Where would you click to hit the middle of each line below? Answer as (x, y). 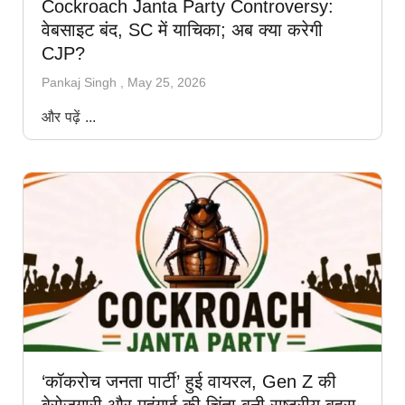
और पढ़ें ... (69, 118)
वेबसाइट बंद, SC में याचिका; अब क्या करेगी (182, 30)
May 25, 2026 (167, 83)
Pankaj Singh (81, 83)
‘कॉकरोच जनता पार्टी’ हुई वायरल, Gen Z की (189, 382)
